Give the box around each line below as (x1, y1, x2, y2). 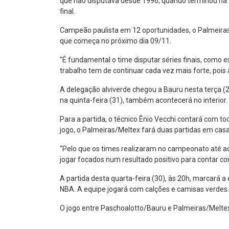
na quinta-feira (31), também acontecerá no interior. (60, 96, 227, 104)
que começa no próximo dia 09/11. (60, 37, 171, 45)
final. (60, 7, 75, 15)
